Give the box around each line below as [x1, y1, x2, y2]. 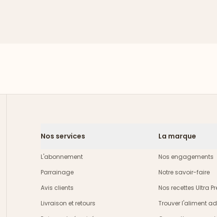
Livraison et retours [41, 199, 95, 207]
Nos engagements [158, 153, 214, 161]
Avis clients [41, 184, 74, 192]
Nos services [41, 131, 85, 141]
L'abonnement [41, 153, 83, 161]
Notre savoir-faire [158, 168, 210, 176]
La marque [158, 131, 197, 141]
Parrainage [41, 168, 74, 176]
